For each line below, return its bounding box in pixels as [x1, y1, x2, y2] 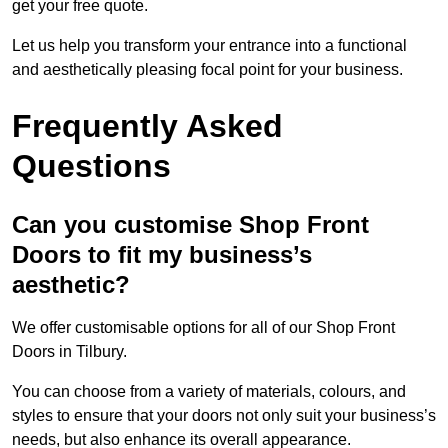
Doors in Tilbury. [12, 342, 127, 360]
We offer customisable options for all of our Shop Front [12, 318, 395, 336]
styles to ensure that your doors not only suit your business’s [12, 406, 436, 424]
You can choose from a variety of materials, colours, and [12, 382, 406, 400]
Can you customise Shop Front [12, 210, 369, 238]
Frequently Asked [12, 107, 283, 144]
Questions [12, 147, 171, 184]
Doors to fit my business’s [12, 240, 312, 268]
